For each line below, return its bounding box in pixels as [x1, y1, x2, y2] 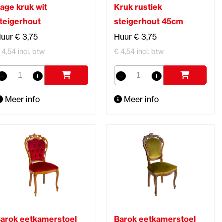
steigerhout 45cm [113, 16, 183, 26]
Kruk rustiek [113, 1, 162, 12]
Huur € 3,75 [113, 31, 157, 42]
